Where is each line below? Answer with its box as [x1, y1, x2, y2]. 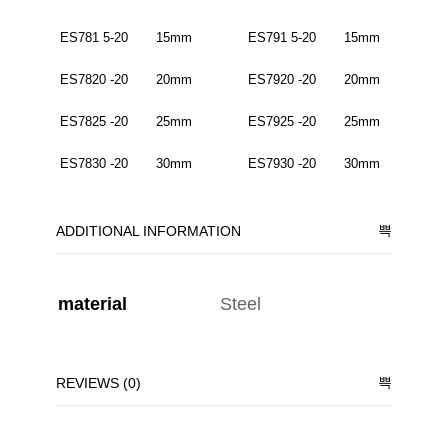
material [58, 294, 128, 315]
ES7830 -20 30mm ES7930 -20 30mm [56, 156, 381, 172]
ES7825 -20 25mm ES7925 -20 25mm [56, 114, 385, 130]
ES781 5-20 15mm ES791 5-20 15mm [56, 30, 385, 46]
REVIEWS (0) [56, 375, 142, 392]
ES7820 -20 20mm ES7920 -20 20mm [56, 72, 385, 88]
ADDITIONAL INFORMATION [56, 223, 242, 240]
